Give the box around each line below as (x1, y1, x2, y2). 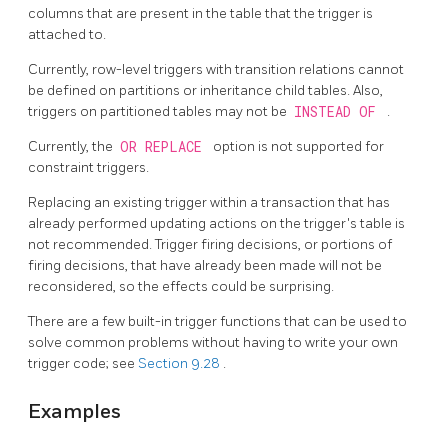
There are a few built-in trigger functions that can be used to (28, 313, 407, 331)
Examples (28, 399, 121, 424)
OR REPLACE (119, 138, 210, 157)
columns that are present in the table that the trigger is (28, 5, 373, 23)
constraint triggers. (28, 159, 149, 177)
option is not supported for (213, 138, 384, 156)
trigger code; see (28, 355, 138, 373)
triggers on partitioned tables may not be (28, 103, 290, 121)
